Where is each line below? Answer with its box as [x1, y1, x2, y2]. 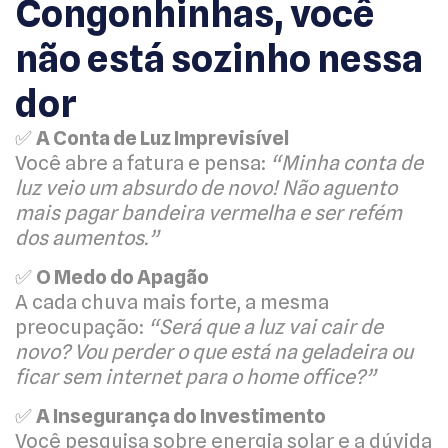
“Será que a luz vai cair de [148, 314, 383, 339]
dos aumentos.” [15, 225, 158, 250]
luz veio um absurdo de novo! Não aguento [15, 175, 397, 200]
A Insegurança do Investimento [36, 404, 326, 429]
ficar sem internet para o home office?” [15, 364, 375, 389]
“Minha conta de [270, 150, 423, 175]
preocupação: [15, 314, 148, 339]
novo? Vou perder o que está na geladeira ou [15, 339, 413, 364]
